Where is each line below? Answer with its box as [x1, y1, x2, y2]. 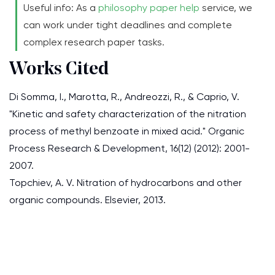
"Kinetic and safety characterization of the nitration [9, 108, 246, 120]
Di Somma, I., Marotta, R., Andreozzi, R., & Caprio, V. [9, 91, 239, 103]
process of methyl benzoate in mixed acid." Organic [9, 125, 244, 137]
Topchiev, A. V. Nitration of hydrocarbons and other [9, 177, 242, 188]
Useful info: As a [23, 2, 98, 14]
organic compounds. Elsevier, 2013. [9, 194, 166, 206]
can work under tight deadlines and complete [23, 19, 232, 31]
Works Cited [9, 60, 109, 79]
